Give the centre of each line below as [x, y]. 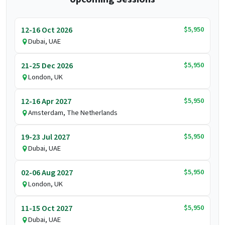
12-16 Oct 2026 [47, 30]
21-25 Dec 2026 [47, 66]
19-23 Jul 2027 [45, 137]
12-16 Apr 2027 [46, 102]
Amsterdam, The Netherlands [73, 113]
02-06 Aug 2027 [47, 173]
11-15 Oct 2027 [47, 209]
